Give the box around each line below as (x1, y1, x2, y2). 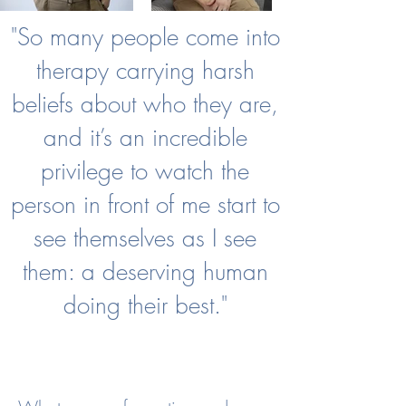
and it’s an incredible (43, 122, 247, 153)
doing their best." (63, 290, 227, 321)
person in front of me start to (10, 189, 280, 220)
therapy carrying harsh (35, 55, 255, 86)
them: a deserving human (22, 256, 268, 287)
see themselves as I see (34, 223, 256, 254)
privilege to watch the (41, 156, 249, 187)
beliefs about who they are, (12, 89, 278, 120)
